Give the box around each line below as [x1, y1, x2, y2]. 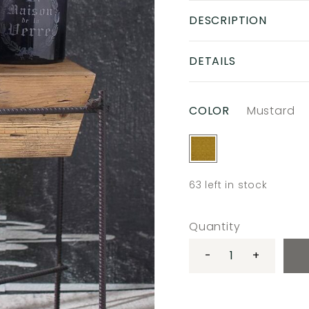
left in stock [205, 178, 268, 192]
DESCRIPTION [189, 12, 267, 28]
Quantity [189, 219, 241, 235]
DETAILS [189, 53, 236, 69]
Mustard [246, 103, 295, 119]
